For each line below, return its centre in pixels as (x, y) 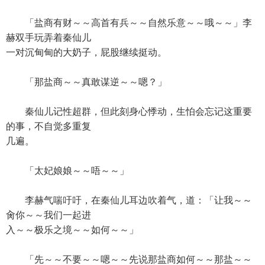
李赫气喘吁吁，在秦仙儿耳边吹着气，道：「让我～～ (129, 200)
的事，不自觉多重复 (49, 126)
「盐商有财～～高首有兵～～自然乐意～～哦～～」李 (129, 23)
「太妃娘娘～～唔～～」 (67, 171)
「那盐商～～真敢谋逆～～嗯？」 (86, 82)
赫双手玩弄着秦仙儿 (49, 38)
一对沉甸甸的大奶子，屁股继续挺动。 (86, 52)
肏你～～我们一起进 (49, 215)
